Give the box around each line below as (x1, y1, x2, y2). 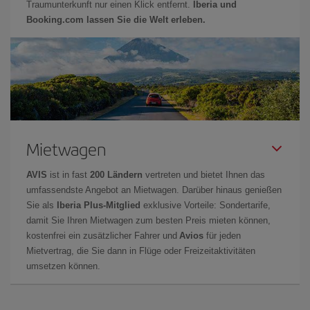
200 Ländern (90, 169, 143, 180)
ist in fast (47, 169, 90, 180)
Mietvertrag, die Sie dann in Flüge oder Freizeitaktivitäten (26, 245, 255, 256)
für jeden (203, 230, 241, 241)
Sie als (26, 199, 57, 210)
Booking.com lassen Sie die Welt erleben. (26, 14, 206, 25)
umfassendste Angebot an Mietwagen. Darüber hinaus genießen (26, 184, 282, 195)
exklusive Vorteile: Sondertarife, (140, 199, 271, 210)
